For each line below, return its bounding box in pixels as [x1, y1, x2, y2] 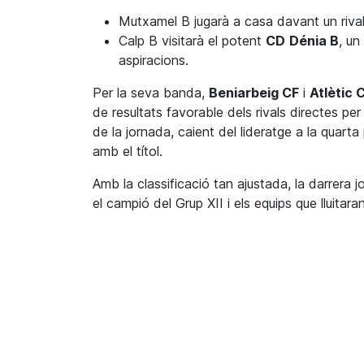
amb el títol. [93, 143, 162, 160]
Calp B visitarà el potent [119, 32, 266, 50]
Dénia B [289, 32, 339, 50]
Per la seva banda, [93, 84, 209, 102]
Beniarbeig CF [209, 84, 299, 102]
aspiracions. [119, 52, 188, 69]
